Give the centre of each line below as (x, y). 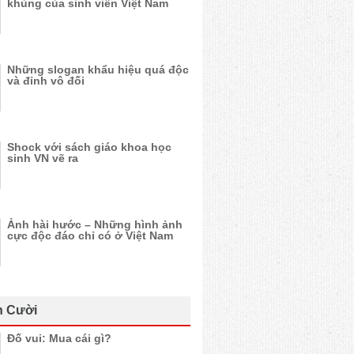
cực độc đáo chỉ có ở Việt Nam (90, 235)
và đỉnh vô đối (46, 81)
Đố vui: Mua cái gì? (59, 338)
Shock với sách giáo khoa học (89, 147)
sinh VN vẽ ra (43, 158)
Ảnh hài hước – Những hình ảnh (95, 224)
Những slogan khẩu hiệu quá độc (98, 70)
